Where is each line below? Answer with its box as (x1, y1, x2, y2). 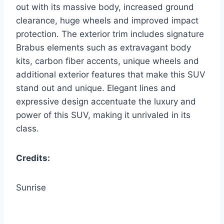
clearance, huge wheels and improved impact (16, 15, 198, 26)
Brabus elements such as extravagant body (16, 42, 191, 53)
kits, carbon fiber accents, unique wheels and (16, 56, 199, 66)
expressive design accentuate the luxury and (16, 96, 196, 107)
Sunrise (16, 182, 46, 193)
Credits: (16, 153, 50, 163)
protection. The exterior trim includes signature (16, 29, 204, 39)
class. (16, 123, 39, 134)
